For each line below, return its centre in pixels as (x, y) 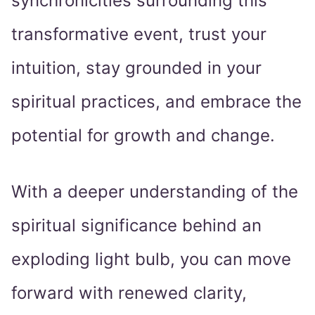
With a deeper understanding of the (155, 192)
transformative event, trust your (139, 34)
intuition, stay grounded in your (136, 68)
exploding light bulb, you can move (151, 259)
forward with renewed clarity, (129, 293)
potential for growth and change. (143, 136)
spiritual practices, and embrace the (156, 102)
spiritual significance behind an (136, 226)
